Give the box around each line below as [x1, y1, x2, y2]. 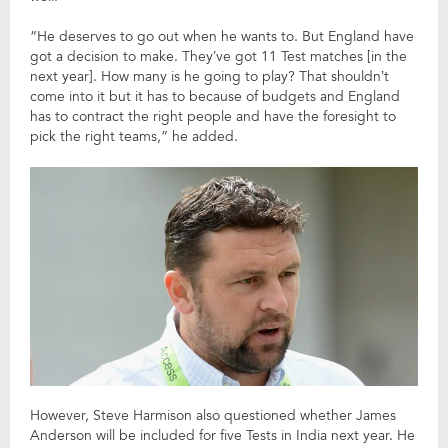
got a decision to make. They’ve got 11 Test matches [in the [30, 46, 407, 66]
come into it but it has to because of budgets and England [30, 86, 400, 106]
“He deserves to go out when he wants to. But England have [30, 26, 414, 46]
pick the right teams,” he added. [30, 126, 238, 146]
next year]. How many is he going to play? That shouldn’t [30, 66, 389, 86]
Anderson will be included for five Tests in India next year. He [30, 426, 415, 446]
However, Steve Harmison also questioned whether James [30, 406, 396, 426]
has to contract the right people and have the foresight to [30, 106, 396, 126]
